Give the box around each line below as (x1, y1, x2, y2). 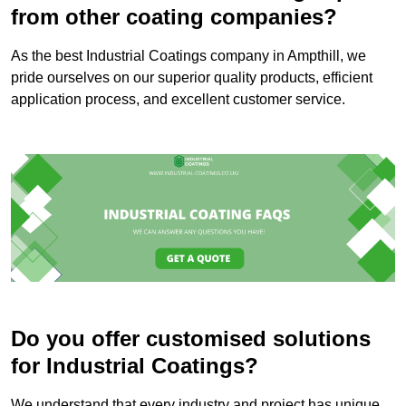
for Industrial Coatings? (11, 353, 258, 379)
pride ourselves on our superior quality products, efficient (11, 69, 372, 85)
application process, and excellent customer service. (11, 91, 345, 107)
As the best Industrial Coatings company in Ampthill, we (11, 47, 366, 63)
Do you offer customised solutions (11, 326, 371, 352)
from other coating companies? (11, 4, 337, 29)
